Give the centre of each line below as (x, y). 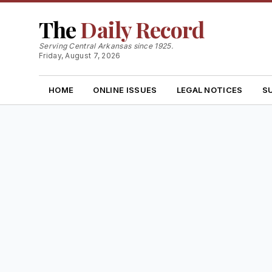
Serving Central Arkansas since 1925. (106, 46)
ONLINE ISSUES (125, 90)
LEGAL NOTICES (209, 90)
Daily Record (142, 29)
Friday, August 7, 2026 (80, 56)
